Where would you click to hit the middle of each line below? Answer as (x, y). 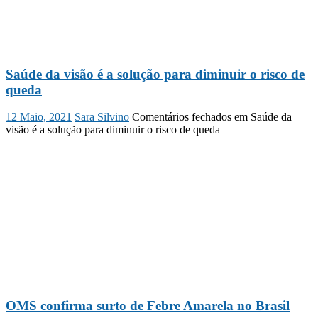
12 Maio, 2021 (39, 117)
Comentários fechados (182, 117)
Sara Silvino (102, 117)
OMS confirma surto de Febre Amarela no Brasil (148, 306)
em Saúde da (262, 117)
